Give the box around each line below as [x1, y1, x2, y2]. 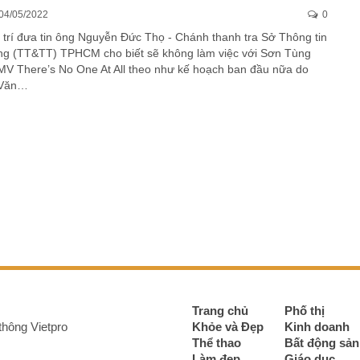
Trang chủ [192, 304, 248, 318]
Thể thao [192, 336, 241, 350]
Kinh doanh [284, 320, 350, 334]
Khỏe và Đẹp [192, 320, 264, 334]
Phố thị [284, 304, 325, 318]
